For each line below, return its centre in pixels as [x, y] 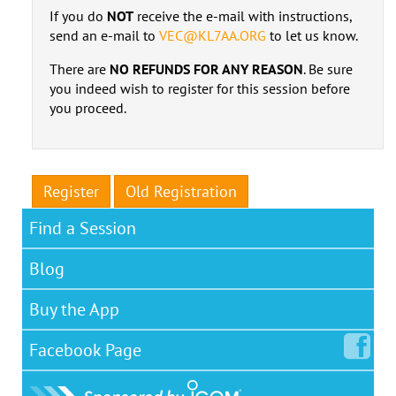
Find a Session [83, 228]
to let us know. [312, 35]
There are [79, 69]
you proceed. [88, 107]
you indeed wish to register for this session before [199, 88]
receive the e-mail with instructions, [242, 15]
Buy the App [74, 309]
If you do [78, 15]
